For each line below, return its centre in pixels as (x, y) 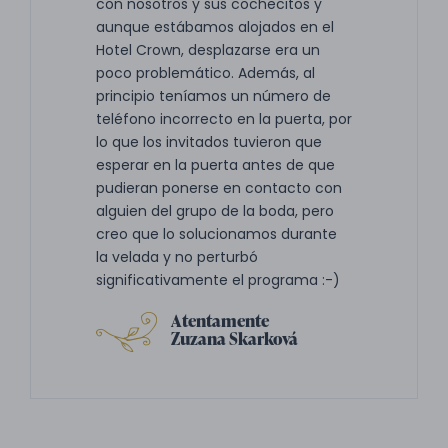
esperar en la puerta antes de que (215, 165)
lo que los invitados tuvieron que (209, 142)
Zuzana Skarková (234, 338)
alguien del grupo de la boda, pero (215, 211)
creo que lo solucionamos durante (216, 234)
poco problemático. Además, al (205, 73)
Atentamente (220, 320)
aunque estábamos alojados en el (215, 27)
